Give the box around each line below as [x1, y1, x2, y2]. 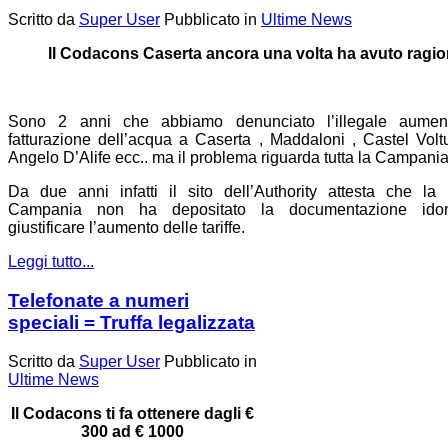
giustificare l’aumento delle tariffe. [8, 219, 245, 237]
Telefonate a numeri [8, 289, 189, 311]
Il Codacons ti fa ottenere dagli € [11, 404, 255, 422]
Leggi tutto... [8, 253, 94, 271]
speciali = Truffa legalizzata [8, 311, 255, 333]
